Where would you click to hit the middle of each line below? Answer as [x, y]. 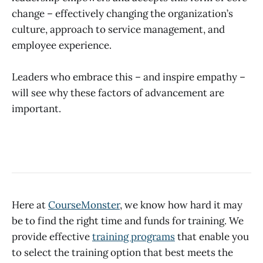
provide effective [52, 236]
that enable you [212, 236]
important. [36, 108]
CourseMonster [84, 205]
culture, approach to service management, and [118, 29]
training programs [134, 236]
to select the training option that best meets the [122, 252]
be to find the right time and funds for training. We [128, 220]
